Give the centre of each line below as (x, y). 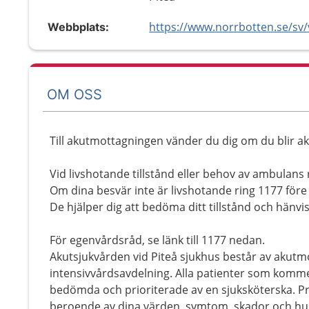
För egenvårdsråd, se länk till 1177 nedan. (157, 240)
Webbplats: (78, 27)
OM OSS (74, 94)
